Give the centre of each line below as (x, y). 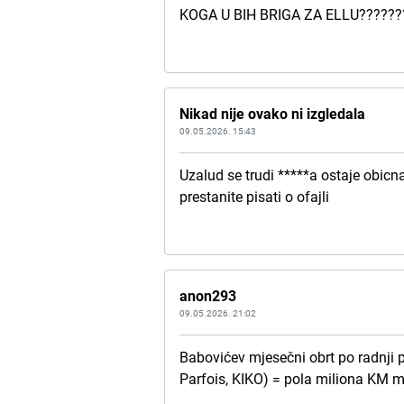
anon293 (208, 296)
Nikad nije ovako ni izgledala (273, 114)
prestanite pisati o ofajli (255, 197)
